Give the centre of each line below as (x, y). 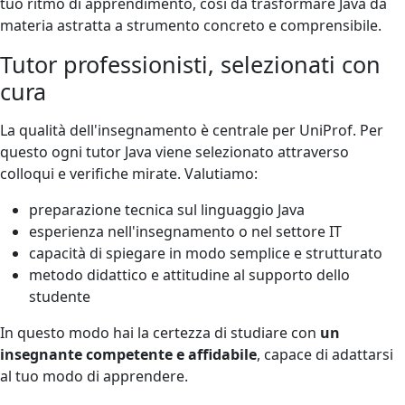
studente (60, 296)
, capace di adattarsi (325, 354)
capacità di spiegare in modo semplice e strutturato (206, 253)
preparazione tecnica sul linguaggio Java (167, 209)
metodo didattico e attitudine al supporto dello (189, 274)
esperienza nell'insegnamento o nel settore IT (185, 231)
